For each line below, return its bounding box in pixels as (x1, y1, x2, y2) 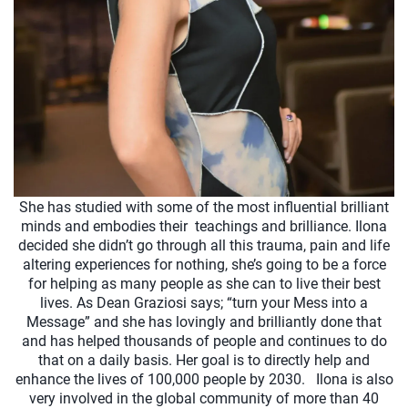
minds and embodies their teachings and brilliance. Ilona (21, 217, 387, 235)
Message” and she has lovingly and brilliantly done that (26, 312, 382, 331)
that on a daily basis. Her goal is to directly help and (38, 351, 370, 369)
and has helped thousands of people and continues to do (21, 331, 387, 350)
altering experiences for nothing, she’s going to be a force (22, 255, 386, 273)
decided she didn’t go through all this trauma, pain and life (18, 236, 390, 254)
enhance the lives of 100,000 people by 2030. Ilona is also (15, 370, 393, 388)
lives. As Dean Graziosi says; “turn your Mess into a (40, 293, 368, 311)
